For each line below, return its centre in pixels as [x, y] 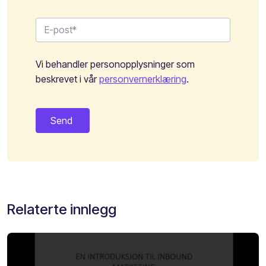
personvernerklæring [143, 79]
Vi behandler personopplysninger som [115, 64]
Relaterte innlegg [62, 209]
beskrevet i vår [67, 79]
